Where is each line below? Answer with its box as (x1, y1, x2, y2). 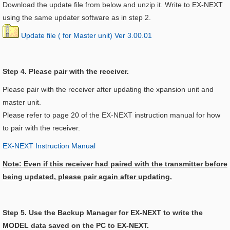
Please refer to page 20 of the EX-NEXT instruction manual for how (3, 110, 220, 119)
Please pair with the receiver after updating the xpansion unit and (3, 85, 214, 93)
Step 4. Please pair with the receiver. (3, 67, 129, 75)
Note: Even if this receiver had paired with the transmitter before (3, 159, 227, 168)
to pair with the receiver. (3, 123, 80, 132)
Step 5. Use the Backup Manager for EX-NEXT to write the (3, 208, 203, 217)
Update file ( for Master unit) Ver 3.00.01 (19, 31, 152, 40)
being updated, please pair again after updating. (3, 172, 172, 181)
